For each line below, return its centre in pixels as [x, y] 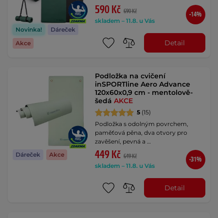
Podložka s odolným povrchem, [142, 124]
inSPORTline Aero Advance [143, 84]
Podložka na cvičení [130, 76]
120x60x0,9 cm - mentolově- [144, 92]
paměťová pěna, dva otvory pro [141, 133]
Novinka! [29, 30]
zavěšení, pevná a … [123, 141]
